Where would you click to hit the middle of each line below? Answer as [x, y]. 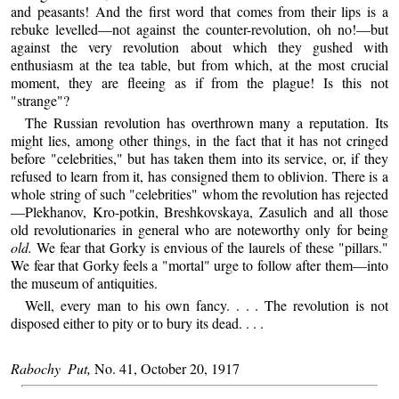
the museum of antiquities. [85, 283]
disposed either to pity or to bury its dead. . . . [138, 323]
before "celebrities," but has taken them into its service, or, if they [199, 159]
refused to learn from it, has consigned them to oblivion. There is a [199, 176]
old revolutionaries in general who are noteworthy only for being [199, 230]
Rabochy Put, [51, 369]
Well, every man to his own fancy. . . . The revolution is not [207, 305]
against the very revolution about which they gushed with [199, 46]
